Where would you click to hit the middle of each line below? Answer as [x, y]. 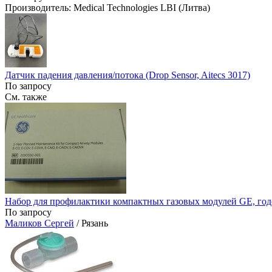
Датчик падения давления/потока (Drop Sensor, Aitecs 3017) [127, 75]
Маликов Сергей [39, 223]
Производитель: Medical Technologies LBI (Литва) [107, 8]
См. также [26, 97]
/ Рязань [91, 223]
